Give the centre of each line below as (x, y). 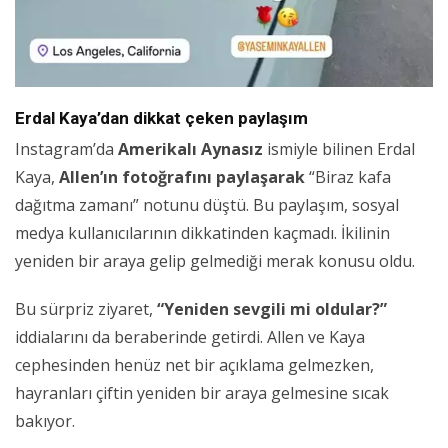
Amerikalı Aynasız (190, 149)
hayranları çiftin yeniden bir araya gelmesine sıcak (202, 393)
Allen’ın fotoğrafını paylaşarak (182, 177)
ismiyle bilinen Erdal (339, 149)
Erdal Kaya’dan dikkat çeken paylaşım (161, 118)
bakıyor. (45, 421)
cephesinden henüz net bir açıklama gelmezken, (194, 365)
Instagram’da (66, 149)
